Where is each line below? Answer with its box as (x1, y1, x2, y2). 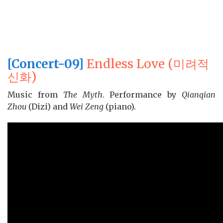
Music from (7, 90, 63, 100)
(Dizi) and (26, 102, 70, 112)
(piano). (104, 102, 136, 112)
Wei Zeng (70, 102, 104, 112)
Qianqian (182, 90, 216, 100)
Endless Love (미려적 (84, 56, 209, 72)
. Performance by (102, 90, 182, 100)
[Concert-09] (7, 56, 84, 72)
